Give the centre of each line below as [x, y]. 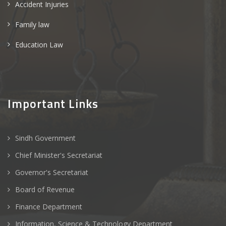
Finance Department [49, 207]
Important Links [53, 103]
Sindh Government [45, 138]
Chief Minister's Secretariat [59, 155]
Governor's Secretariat [52, 172]
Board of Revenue [45, 189]
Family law [32, 24]
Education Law [39, 45]
